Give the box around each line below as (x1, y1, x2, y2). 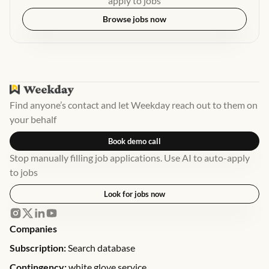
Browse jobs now (103, 14, 166, 24)
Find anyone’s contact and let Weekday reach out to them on (10, 99, 258, 110)
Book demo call (108, 136, 161, 146)
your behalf (10, 113, 56, 125)
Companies (10, 223, 57, 234)
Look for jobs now (104, 189, 165, 199)
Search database (66, 242, 135, 253)
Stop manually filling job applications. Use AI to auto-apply (10, 152, 250, 163)
